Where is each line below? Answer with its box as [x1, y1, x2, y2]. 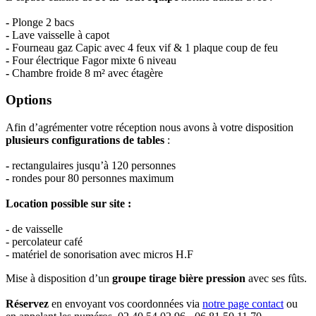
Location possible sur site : [6, 197, 131, 209]
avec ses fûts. [248, 272, 307, 284]
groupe [112, 272, 149, 284]
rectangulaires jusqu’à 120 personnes [9, 159, 176, 171]
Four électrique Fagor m [9, 54, 119, 66]
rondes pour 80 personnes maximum [9, 171, 174, 184]
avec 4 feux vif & [104, 41, 185, 54]
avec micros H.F [120, 248, 193, 260]
